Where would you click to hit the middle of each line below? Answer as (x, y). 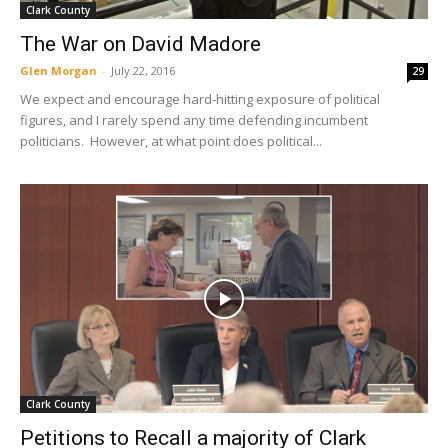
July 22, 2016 (143, 70)
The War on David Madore (140, 43)
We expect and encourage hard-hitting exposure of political (200, 98)
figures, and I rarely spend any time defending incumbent (194, 119)
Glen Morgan (58, 70)
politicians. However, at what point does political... (171, 140)
